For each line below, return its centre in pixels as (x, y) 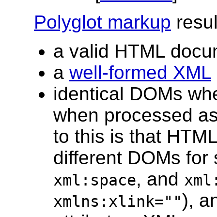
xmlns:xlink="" (118, 201)
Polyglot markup (102, 22)
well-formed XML (140, 72)
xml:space (95, 180)
